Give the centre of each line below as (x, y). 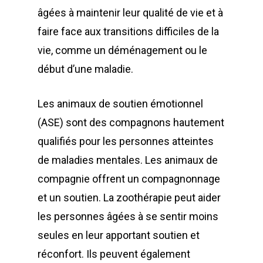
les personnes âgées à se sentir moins (128, 216)
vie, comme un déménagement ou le (122, 50)
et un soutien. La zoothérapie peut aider (129, 198)
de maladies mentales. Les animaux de (128, 160)
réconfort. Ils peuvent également (114, 254)
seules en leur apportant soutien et (119, 235)
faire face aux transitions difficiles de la (128, 31)
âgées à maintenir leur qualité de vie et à (130, 13)
